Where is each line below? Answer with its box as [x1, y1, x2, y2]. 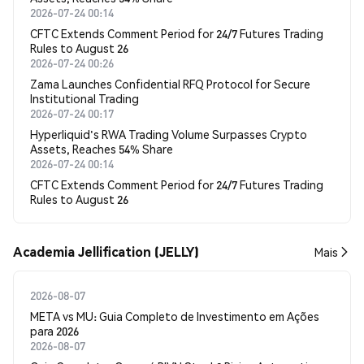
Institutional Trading [30, 91, 139, 106]
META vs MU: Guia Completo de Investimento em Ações [30, 309, 319, 323]
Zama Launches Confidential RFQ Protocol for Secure [30, 76, 310, 91]
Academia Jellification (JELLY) [13, 243, 199, 260]
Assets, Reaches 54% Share [30, 141, 173, 156]
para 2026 [30, 323, 79, 338]
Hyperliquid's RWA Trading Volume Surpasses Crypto [30, 127, 307, 141]
